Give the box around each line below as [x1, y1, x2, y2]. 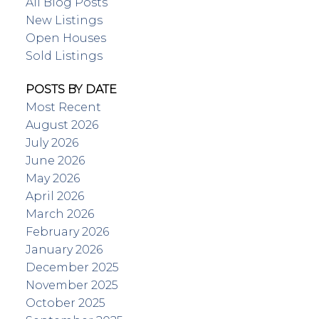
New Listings [25, 14, 103, 28]
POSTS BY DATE [25, 83, 117, 97]
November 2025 [25, 278, 118, 293]
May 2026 [25, 172, 80, 186]
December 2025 [25, 261, 119, 275]
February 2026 [25, 225, 109, 239]
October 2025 [25, 296, 105, 310]
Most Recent [25, 100, 101, 115]
